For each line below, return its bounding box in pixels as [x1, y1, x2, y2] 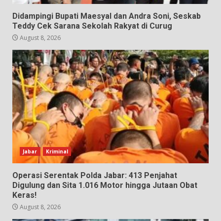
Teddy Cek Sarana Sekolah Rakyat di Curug [12, 21, 172, 31]
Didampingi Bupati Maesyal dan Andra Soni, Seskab [12, 11, 201, 21]
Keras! [12, 190, 37, 200]
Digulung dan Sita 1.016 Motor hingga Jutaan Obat [12, 181, 197, 190]
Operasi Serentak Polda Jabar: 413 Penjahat [12, 171, 177, 181]
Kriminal [45, 148, 69, 155]
